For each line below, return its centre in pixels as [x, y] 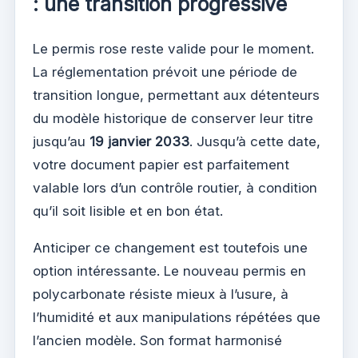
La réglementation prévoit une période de [165, 72]
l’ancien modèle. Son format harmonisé [157, 341]
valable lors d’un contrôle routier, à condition [175, 188]
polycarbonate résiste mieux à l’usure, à [161, 294]
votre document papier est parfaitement [161, 165]
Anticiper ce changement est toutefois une [170, 248]
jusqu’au [61, 142]
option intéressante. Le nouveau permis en [169, 271]
